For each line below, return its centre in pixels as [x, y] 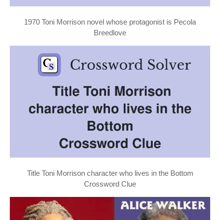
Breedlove [110, 32]
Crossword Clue [110, 184]
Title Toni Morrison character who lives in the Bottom [110, 173]
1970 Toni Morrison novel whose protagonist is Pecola [110, 22]
